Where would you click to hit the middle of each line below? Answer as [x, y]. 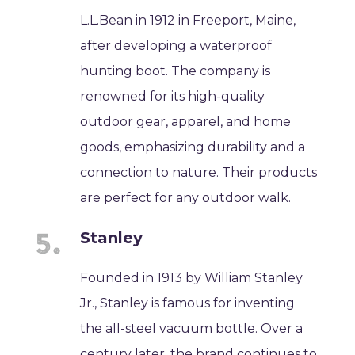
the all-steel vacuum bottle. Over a [192, 328]
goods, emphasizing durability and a [193, 147]
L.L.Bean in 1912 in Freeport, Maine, [188, 20]
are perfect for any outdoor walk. [186, 197]
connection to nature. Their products [199, 172]
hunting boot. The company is [176, 71]
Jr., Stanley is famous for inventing [188, 303]
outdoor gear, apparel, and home [186, 121]
